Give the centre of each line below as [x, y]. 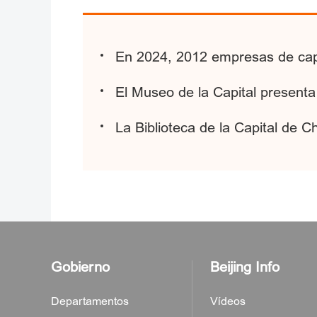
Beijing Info [245, 267]
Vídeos [228, 301]
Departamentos [90, 301]
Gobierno [80, 267]
